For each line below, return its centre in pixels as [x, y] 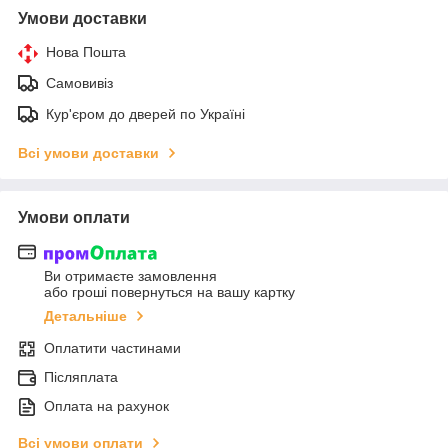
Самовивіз [79, 83]
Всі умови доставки [88, 153]
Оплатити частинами [112, 347]
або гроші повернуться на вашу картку [169, 291]
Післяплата [81, 376]
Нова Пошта [86, 52]
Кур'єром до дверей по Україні [145, 114]
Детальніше [85, 315]
